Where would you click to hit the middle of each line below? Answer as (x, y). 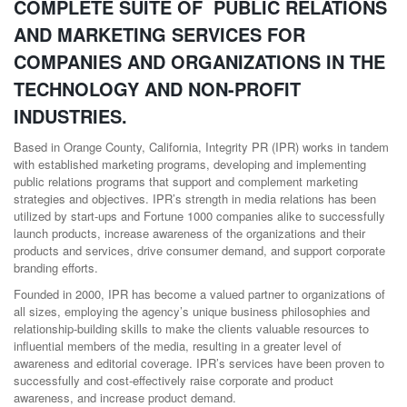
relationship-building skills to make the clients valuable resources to (191, 329)
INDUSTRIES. (70, 115)
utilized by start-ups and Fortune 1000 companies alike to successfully (199, 216)
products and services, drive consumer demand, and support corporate (199, 251)
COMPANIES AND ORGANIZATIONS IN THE (199, 61)
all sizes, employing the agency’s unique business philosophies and (192, 312)
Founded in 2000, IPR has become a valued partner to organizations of (199, 294)
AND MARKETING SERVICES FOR (159, 34)
